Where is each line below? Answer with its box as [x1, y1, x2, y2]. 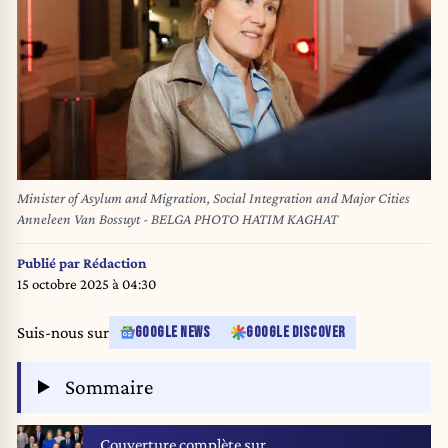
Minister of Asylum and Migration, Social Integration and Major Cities [17, 190, 410, 207]
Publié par [17, 254, 83, 271]
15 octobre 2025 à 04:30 [17, 275, 156, 292]
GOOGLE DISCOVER [246, 324, 346, 342]
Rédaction [83, 254, 147, 271]
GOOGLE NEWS [134, 324, 210, 342]
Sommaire [60, 374, 153, 399]
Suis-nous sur [17, 323, 109, 343]
